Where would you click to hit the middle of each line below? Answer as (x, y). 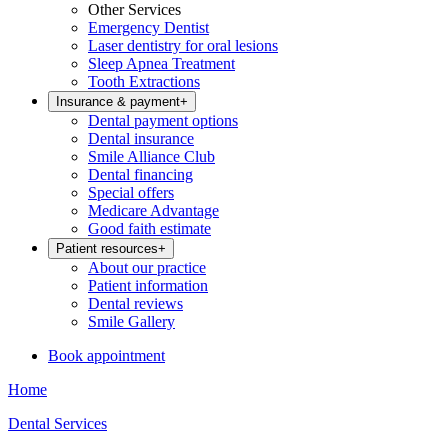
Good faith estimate (149, 228)
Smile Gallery (131, 321)
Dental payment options (163, 120)
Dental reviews (135, 303)
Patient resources (107, 248)
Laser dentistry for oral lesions (183, 45)
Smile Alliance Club (151, 156)
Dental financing (140, 174)
